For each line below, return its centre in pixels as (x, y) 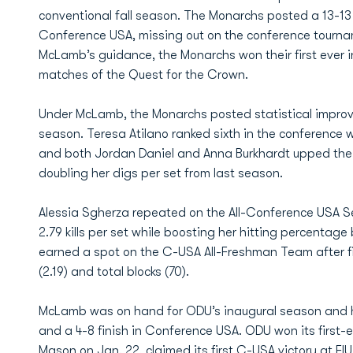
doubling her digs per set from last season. (160, 173)
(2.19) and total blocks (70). (113, 272)
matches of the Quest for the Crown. (143, 75)
